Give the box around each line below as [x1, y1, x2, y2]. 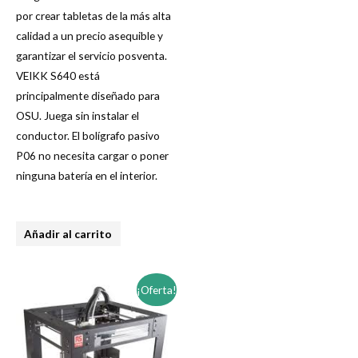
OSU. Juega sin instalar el [16, 108, 139, 122]
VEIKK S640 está [16, 68, 100, 82]
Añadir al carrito [24, 226, 113, 241]
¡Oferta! [136, 282, 177, 296]
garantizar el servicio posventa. [16, 48, 167, 62]
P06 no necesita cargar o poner [16, 148, 169, 162]
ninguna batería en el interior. [16, 168, 157, 182]
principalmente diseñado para [16, 88, 160, 102]
